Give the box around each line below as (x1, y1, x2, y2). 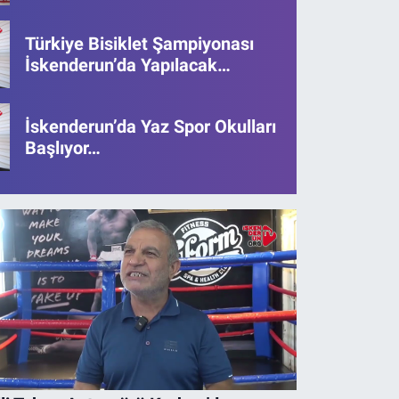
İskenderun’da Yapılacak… (25, 53, 232, 76)
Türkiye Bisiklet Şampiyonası (25, 32, 255, 54)
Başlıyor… (25, 136, 102, 159)
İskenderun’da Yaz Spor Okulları (25, 115, 277, 137)
